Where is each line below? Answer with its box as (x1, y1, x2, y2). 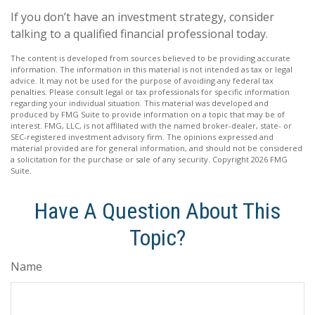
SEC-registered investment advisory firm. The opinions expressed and (11, 131, 274, 142)
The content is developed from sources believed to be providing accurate (11, 53, 290, 63)
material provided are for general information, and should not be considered (11, 143, 302, 153)
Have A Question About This (34, 198, 281, 224)
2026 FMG (251, 154, 288, 165)
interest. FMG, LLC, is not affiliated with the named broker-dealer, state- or (11, 120, 292, 131)
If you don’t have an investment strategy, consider (11, 9, 274, 25)
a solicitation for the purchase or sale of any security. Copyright (11, 154, 251, 165)
